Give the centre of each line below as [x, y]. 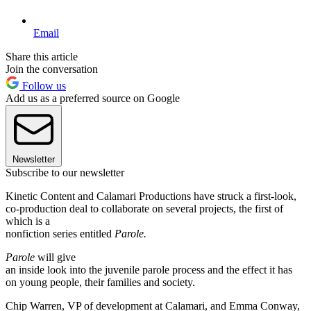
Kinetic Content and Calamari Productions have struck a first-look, [151, 196]
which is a [28, 221]
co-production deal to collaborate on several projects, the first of [144, 208]
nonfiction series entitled [60, 233]
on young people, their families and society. [100, 282]
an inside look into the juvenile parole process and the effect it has [149, 269]
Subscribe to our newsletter [65, 172]
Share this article [42, 56]
